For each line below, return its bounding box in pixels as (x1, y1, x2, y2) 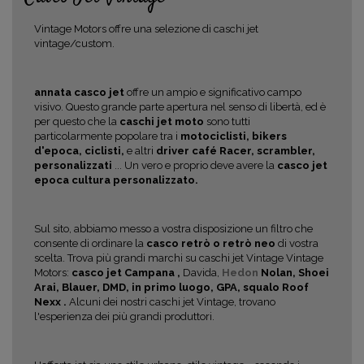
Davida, (183, 266, 222, 279)
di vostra (278, 237, 318, 250)
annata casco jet (34, 86, 127, 99)
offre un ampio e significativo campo (127, 86, 301, 99)
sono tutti (206, 115, 250, 128)
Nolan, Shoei (261, 266, 329, 279)
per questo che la (34, 115, 119, 128)
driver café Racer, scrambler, (156, 145, 315, 158)
